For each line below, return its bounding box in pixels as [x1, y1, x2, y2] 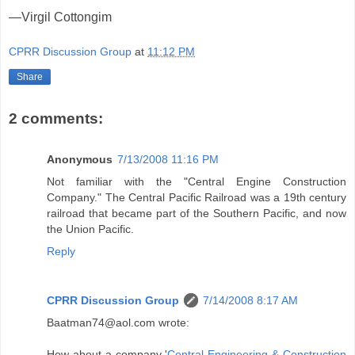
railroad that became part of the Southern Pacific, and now [47, 207, 346, 220]
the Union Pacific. [47, 223, 134, 236]
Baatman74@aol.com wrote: [47, 316, 189, 330]
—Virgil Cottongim [9, 10, 112, 25]
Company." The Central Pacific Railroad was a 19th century [47, 191, 346, 204]
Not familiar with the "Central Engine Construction [47, 175, 346, 189]
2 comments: [9, 109, 103, 127]
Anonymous [47, 153, 113, 166]
